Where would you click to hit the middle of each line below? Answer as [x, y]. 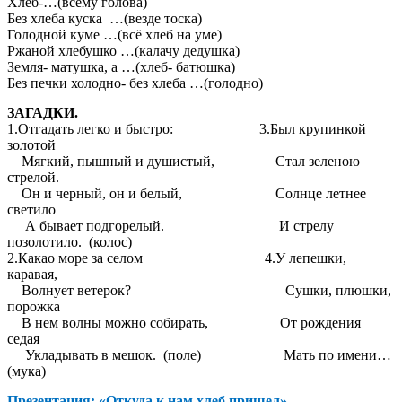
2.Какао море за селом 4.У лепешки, [177, 258]
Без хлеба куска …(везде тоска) [105, 19]
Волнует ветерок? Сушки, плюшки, [199, 290]
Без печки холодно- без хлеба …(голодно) [135, 83]
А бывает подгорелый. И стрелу [170, 226]
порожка [34, 306]
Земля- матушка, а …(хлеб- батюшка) [121, 67]
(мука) [26, 371]
